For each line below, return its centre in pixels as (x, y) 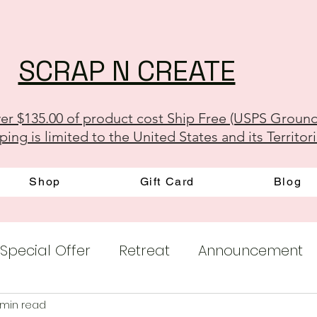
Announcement (250, 251)
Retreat (144, 251)
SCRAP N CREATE (127, 71)
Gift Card (167, 182)
